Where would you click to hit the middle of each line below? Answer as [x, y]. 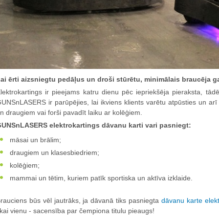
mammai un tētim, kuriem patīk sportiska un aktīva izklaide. [100, 178]
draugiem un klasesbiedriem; [54, 152]
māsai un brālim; [34, 140]
